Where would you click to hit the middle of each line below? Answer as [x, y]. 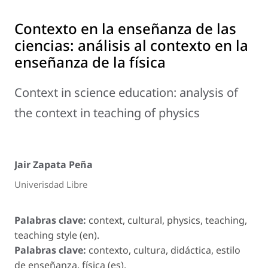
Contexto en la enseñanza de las [125, 29]
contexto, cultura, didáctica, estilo [165, 250]
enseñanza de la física [90, 62]
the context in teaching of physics [107, 113]
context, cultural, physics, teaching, [168, 220]
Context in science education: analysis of [126, 93]
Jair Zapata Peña [54, 165]
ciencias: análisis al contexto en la [131, 45]
